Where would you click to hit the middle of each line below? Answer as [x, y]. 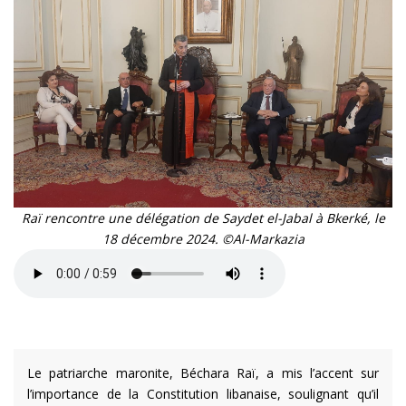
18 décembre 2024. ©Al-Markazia [203, 239]
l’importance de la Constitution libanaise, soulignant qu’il [203, 394]
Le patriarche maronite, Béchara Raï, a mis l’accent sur [203, 373]
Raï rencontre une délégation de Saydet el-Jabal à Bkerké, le [203, 218]
